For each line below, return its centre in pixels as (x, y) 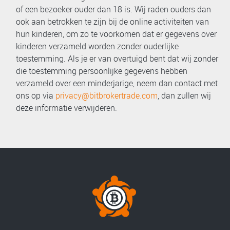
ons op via (36, 95)
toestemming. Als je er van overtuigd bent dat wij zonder (117, 59)
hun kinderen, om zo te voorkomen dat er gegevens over (116, 34)
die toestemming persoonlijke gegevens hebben (102, 71)
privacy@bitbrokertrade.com (107, 95)
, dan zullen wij (184, 95)
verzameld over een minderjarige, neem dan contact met (117, 83)
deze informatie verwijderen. (66, 108)
